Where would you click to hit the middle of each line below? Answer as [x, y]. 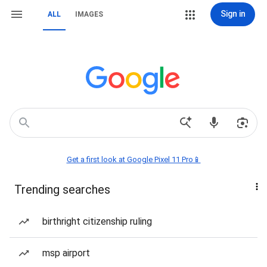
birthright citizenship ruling [97, 221]
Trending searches [62, 190]
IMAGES [89, 14]
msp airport [66, 253]
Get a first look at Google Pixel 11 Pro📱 [133, 159]
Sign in [233, 14]
